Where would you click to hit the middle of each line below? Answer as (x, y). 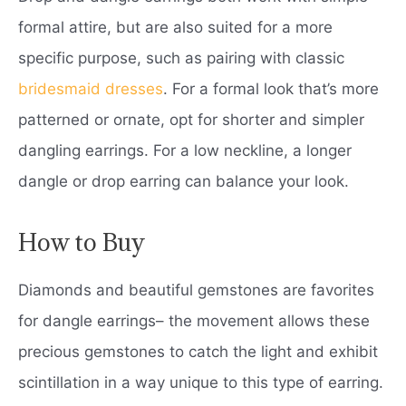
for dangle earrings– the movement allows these (194, 320)
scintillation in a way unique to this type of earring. (201, 382)
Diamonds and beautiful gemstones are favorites (196, 290)
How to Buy (82, 242)
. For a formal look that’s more (271, 88)
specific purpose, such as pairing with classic (181, 58)
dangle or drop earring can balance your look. (184, 181)
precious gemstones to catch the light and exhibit (198, 351)
